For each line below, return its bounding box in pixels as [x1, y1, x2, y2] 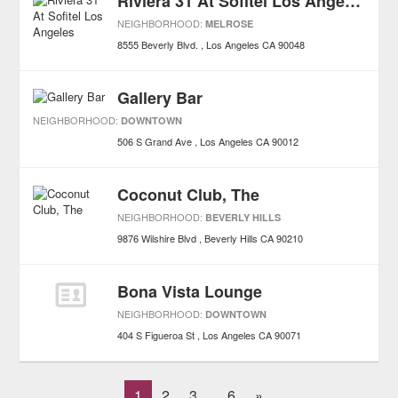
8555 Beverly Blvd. [117, 37, 199, 52]
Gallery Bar [117, 86, 203, 109]
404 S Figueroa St [117, 328, 195, 342]
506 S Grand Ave [117, 134, 193, 148]
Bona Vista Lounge [117, 280, 263, 303]
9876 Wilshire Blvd [117, 231, 197, 245]
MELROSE [205, 17, 254, 30]
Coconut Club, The [117, 183, 260, 206]
